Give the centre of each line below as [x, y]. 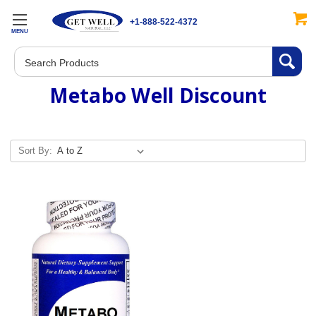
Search [32, 55]
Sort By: [35, 151]
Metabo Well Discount [158, 95]
